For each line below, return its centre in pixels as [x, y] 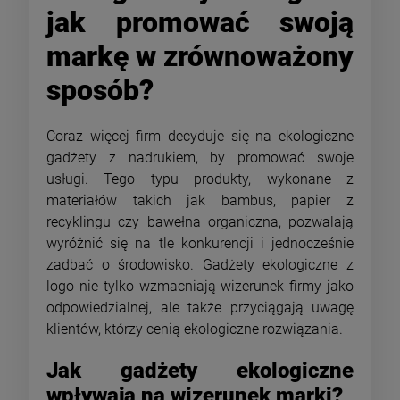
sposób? [107, 90]
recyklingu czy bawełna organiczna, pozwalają [200, 222]
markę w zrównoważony [200, 56]
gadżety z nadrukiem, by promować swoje [200, 158]
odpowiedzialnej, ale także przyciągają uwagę [200, 308]
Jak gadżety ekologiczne [200, 371]
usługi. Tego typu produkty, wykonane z [200, 179]
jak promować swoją [200, 22]
